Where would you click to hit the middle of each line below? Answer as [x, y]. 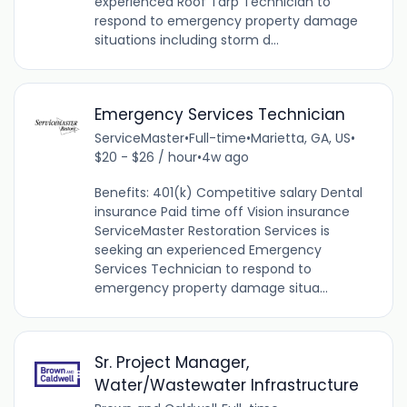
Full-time [217, 138]
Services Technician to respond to [203, 268]
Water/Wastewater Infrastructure [226, 385]
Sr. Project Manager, [171, 362]
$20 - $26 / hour [145, 157]
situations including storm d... [186, 40]
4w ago [225, 157]
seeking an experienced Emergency [208, 249]
